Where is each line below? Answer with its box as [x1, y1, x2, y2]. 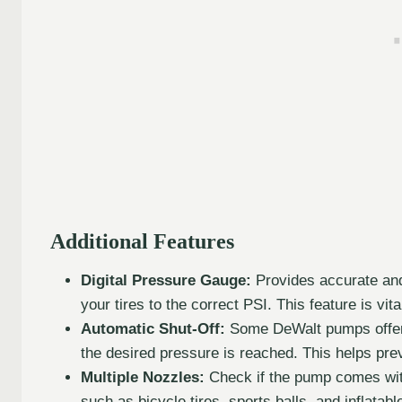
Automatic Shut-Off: [81, 319, 225, 337]
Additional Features [50, 229, 234, 253]
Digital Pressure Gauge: [81, 271, 251, 289]
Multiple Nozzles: [81, 368, 205, 386]
